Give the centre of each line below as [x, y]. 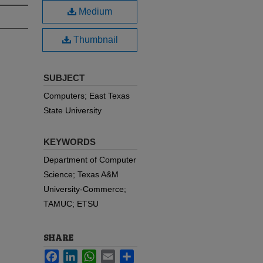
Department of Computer [90, 160]
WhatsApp [115, 254]
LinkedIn [93, 254]
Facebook [77, 254]
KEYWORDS [70, 142]
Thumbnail [94, 40]
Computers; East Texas [87, 96]
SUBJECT [64, 78]
